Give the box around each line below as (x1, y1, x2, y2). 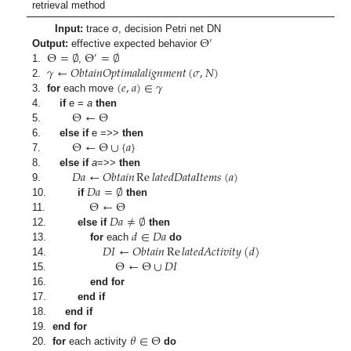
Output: (32, 37, 69, 49)
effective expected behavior (68, 37, 201, 49)
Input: (54, 22, 83, 34)
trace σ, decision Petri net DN (82, 22, 221, 34)
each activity (66, 335, 131, 347)
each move (60, 81, 118, 94)
